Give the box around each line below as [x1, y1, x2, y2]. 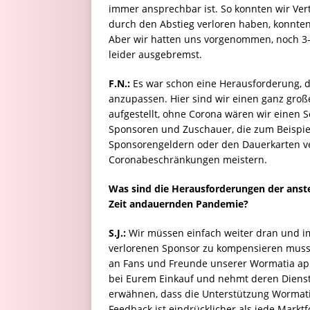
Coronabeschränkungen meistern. [109, 153, 267, 167]
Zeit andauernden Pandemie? [109, 197, 248, 211]
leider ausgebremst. [109, 48, 202, 62]
